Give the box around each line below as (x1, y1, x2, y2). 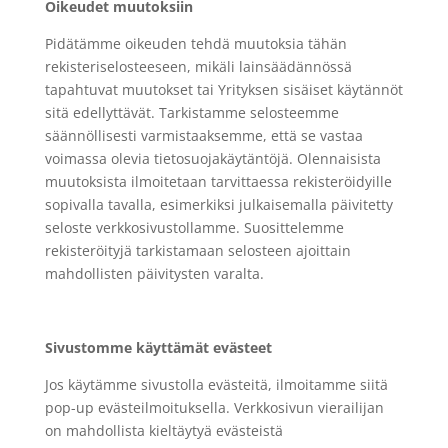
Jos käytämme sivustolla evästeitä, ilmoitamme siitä (44, 375, 388, 394)
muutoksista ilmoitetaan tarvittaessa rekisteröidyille (44, 172, 392, 191)
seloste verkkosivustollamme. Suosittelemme (44, 218, 344, 237)
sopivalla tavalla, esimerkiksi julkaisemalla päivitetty (44, 195, 393, 214)
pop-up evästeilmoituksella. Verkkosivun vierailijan (44, 398, 384, 417)
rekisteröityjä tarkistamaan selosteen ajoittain (44, 241, 351, 260)
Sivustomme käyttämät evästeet (44, 338, 272, 357)
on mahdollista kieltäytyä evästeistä (44, 421, 283, 440)
